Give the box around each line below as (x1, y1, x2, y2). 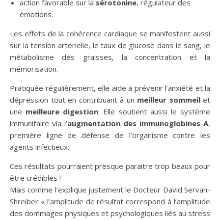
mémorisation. (10, 64, 58, 74)
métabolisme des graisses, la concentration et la (10, 52, 210, 62)
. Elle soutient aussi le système (98, 107, 211, 116)
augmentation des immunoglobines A (67, 118, 208, 128)
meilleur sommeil (137, 95, 200, 105)
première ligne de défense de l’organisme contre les (10, 130, 210, 140)
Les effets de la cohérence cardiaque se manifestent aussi (10, 28, 210, 38)
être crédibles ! (10, 173, 61, 183)
